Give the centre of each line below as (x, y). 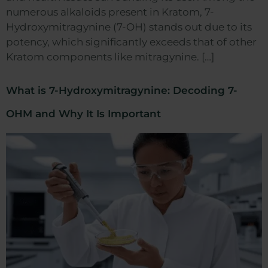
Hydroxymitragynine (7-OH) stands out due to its (129, 27)
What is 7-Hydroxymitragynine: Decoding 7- (122, 90)
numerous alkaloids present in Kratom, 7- (110, 12)
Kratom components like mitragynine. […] (110, 57)
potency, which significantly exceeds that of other (131, 42)
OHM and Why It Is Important (83, 113)
